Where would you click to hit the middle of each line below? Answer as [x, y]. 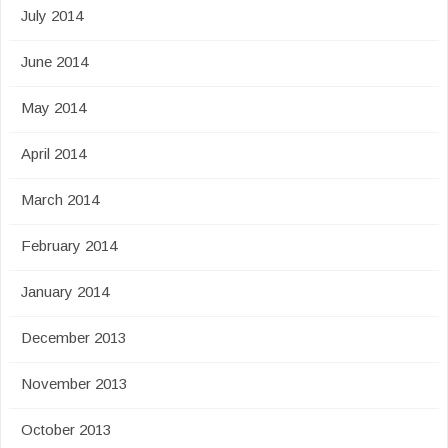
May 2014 [53, 107]
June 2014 [54, 61]
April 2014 [53, 153]
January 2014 [65, 291]
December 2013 [73, 337]
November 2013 [74, 383]
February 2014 [69, 245]
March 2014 [60, 199]
